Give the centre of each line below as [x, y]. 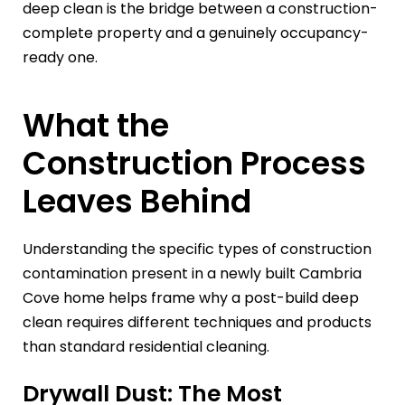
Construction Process [194, 164]
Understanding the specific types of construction [197, 249]
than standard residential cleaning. [146, 346]
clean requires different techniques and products [197, 322]
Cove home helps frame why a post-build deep [191, 297]
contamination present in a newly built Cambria [192, 273]
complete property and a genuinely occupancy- [196, 33]
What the [96, 126]
